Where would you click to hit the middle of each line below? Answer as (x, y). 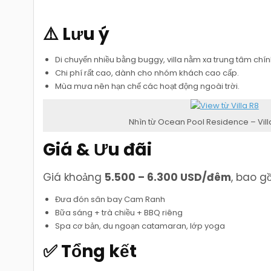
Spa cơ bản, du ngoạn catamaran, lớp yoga (140, 226)
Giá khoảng (74, 178)
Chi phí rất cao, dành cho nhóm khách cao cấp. (147, 73)
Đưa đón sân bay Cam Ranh (110, 200)
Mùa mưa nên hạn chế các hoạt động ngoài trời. (148, 86)
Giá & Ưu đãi (98, 150)
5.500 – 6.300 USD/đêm (168, 178)
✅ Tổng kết (90, 251)
